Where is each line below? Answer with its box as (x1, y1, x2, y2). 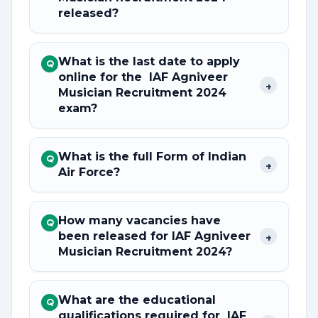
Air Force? (58, 165, 120, 179)
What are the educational (58, 293, 216, 307)
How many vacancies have (58, 214, 221, 227)
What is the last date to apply (58, 55, 240, 68)
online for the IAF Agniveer (58, 70, 228, 84)
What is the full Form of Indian (58, 150, 246, 163)
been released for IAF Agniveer (58, 229, 251, 243)
